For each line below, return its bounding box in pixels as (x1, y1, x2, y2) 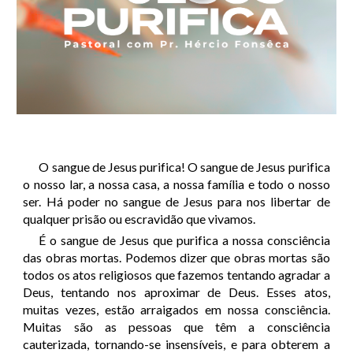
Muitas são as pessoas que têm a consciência (23, 319, 330, 335)
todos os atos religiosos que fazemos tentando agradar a (23, 267, 330, 283)
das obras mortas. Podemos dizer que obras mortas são (23, 250, 330, 266)
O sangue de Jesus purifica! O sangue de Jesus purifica (39, 159, 330, 174)
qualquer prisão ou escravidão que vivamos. (23, 211, 256, 226)
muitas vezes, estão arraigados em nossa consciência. (23, 302, 330, 318)
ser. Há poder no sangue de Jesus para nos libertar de (23, 194, 330, 209)
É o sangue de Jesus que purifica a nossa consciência (39, 232, 330, 248)
